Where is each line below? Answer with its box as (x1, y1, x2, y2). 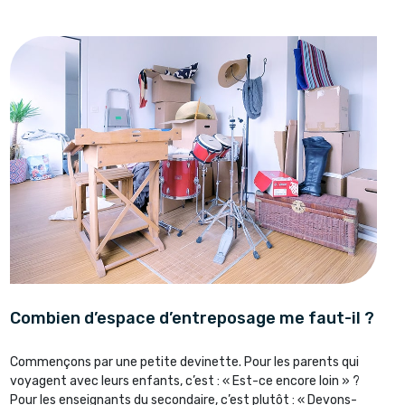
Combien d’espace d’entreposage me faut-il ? (9, 307, 374, 328)
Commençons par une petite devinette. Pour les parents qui (9, 353, 359, 370)
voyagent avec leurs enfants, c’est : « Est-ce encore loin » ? (9, 372, 360, 389)
